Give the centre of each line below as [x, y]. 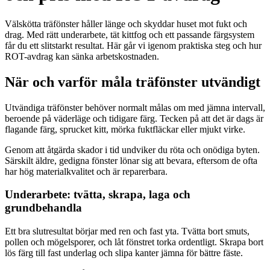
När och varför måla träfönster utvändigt [133, 82]
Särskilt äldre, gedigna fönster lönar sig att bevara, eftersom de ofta [131, 160]
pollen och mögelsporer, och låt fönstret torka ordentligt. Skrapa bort [134, 242]
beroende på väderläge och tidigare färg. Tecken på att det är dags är [134, 118]
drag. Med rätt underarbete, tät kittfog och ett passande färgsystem [130, 34]
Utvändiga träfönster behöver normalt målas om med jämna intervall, [135, 107]
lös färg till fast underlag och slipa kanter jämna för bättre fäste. [124, 253]
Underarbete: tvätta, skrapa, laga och [98, 195]
